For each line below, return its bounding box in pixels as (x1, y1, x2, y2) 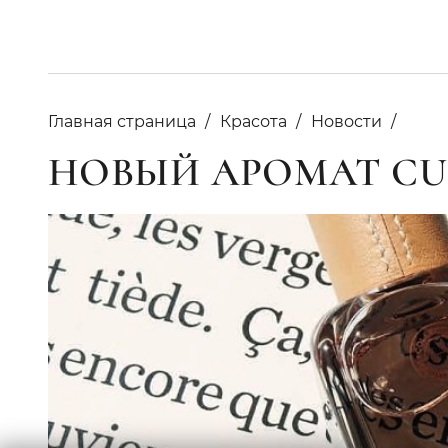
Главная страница (48, 111, 196, 131)
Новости (311, 111, 382, 131)
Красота (220, 111, 287, 131)
